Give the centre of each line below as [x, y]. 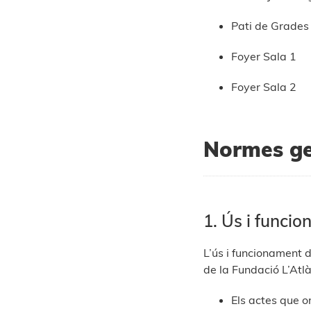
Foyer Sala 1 [263, 57]
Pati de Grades [270, 26]
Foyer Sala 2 [263, 87]
